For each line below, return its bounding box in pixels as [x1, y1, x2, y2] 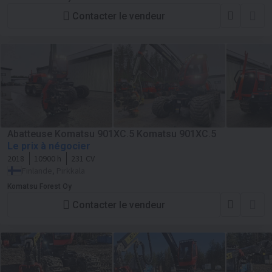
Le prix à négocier [7, 140, 90, 152]
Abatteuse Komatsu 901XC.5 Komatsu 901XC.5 [7, 128, 216, 140]
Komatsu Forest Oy [7, 182, 72, 191]
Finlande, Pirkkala [22, 165, 85, 176]
